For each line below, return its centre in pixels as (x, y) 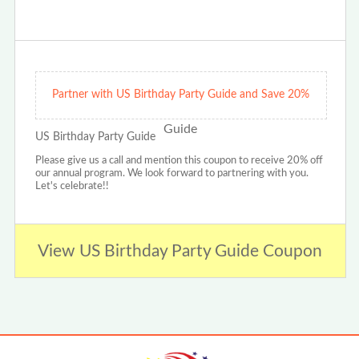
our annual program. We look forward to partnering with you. (171, 174)
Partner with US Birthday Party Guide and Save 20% (181, 95)
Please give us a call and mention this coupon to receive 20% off (179, 161)
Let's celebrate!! (72, 187)
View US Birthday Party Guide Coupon (180, 251)
